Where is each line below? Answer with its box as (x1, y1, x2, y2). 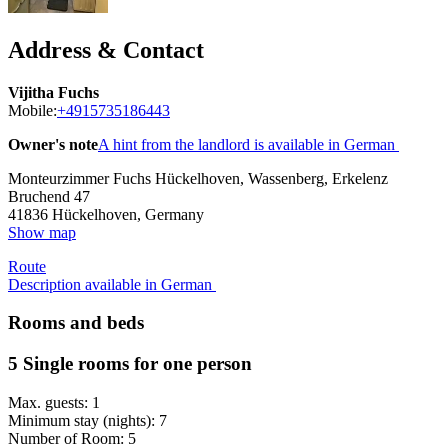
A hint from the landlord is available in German (98, 135, 399, 153)
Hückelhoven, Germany (52, 205, 204, 223)
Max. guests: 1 (8, 393, 100, 411)
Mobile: (8, 101, 57, 119)
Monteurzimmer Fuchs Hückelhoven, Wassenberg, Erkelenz (8, 169, 388, 187)
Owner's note (8, 135, 98, 153)
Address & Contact (8, 36, 204, 63)
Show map (8, 223, 76, 241)
